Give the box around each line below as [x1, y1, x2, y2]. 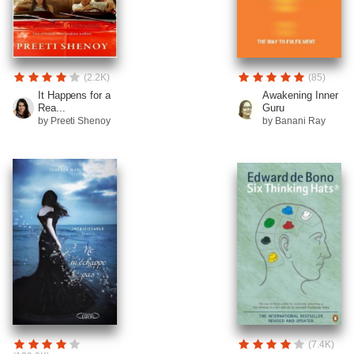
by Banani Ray [262, 115, 326, 126]
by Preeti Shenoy [37, 115, 111, 126]
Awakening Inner [262, 88, 338, 101]
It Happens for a [37, 88, 111, 101]
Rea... [37, 101, 66, 114]
